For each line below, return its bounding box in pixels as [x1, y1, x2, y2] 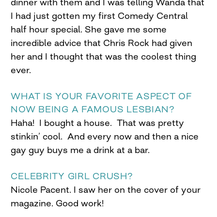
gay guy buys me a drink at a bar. [11, 144, 150, 155]
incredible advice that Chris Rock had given [11, 37, 193, 48]
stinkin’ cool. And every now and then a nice [11, 131, 199, 142]
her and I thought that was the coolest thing [11, 51, 197, 62]
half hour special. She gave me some [11, 24, 167, 35]
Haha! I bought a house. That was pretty [11, 117, 185, 128]
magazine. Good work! [11, 198, 104, 209]
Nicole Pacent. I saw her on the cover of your [11, 184, 201, 195]
